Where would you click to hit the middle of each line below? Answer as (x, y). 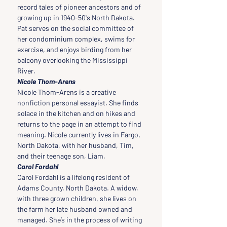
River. (26, 71)
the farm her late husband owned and (75, 209)
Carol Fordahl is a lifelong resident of (74, 177)
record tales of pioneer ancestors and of (80, 7)
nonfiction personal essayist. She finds (79, 103)
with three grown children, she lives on (78, 198)
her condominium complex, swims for (77, 39)
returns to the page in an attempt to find (80, 124)
